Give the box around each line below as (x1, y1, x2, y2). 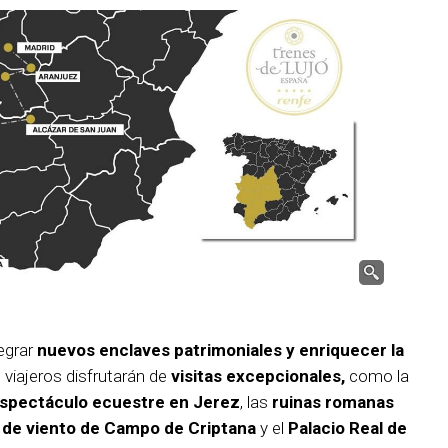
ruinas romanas (272, 392, 394, 413)
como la (345, 366, 409, 387)
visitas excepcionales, (171, 366, 345, 387)
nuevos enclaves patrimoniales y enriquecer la (37, 340, 404, 361)
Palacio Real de (288, 418, 407, 439)
